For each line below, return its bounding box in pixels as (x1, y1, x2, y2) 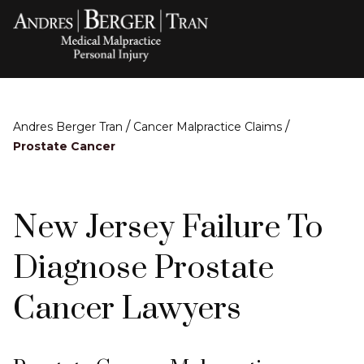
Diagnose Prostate (13, 249, 274, 288)
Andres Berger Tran (13, 119, 123, 134)
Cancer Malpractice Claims (133, 119, 282, 134)
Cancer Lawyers (13, 289, 241, 329)
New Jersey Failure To (13, 208, 323, 248)
